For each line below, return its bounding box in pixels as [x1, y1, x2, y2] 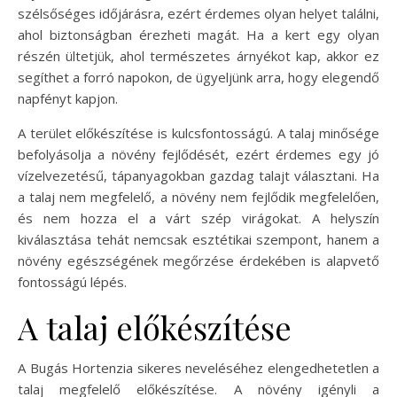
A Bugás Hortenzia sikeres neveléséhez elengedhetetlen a [18, 358, 379, 377]
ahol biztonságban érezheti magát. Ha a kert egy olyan [18, 25, 379, 43]
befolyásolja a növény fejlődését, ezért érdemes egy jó [18, 144, 379, 163]
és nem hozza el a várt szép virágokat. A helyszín [18, 208, 379, 227]
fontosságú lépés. [18, 272, 127, 291]
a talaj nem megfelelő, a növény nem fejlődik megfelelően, [18, 187, 379, 206]
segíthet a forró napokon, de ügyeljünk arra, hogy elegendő [18, 67, 379, 86]
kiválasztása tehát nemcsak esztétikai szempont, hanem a [18, 230, 379, 248]
